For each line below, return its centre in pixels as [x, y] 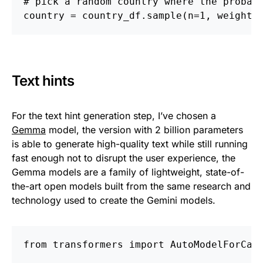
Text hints [43, 80]
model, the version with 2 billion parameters [144, 129]
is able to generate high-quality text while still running [130, 144]
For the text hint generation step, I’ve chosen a [114, 115]
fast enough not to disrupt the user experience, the [124, 158]
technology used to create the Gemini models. [114, 200]
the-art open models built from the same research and [131, 186]
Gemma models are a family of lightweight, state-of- [128, 172]
